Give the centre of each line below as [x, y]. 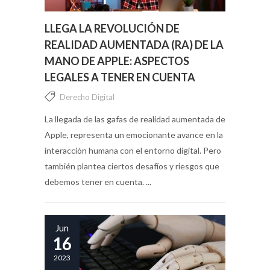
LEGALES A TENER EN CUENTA [120, 77]
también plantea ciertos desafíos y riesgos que [132, 166]
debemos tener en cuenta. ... [98, 181]
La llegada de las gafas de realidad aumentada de [135, 119]
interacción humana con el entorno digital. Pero [133, 150]
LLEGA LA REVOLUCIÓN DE [112, 28]
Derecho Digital [87, 97]
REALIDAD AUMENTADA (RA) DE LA [134, 44]
